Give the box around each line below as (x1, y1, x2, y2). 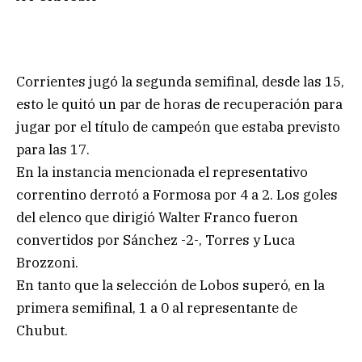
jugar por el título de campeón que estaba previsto (16, 118, 340, 137)
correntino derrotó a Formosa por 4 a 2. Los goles (16, 186, 338, 204)
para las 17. (16, 141, 90, 159)
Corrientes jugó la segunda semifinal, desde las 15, (16, 73, 344, 91)
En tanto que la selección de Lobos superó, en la (16, 276, 325, 295)
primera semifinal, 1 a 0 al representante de (16, 299, 297, 318)
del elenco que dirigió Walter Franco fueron (16, 208, 298, 227)
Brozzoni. (16, 254, 78, 272)
